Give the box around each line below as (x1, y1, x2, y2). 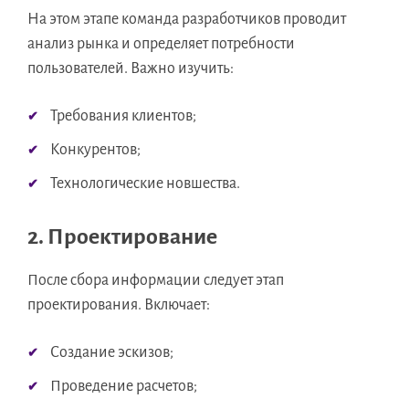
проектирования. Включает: (27, 297, 210, 314)
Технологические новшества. (50, 175, 240, 193)
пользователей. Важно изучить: (27, 60, 234, 78)
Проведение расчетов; (50, 378, 197, 395)
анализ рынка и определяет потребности (27, 36, 295, 53)
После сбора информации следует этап (27, 272, 284, 289)
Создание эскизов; (50, 344, 173, 362)
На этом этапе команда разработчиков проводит (27, 11, 346, 28)
